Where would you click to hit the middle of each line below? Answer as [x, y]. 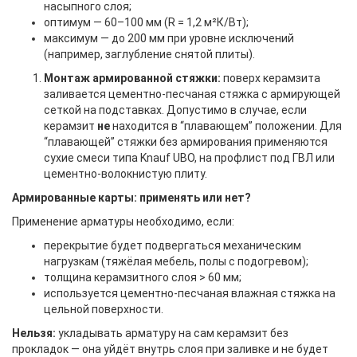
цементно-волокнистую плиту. [126, 174]
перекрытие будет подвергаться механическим [173, 245]
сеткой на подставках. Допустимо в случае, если [175, 110]
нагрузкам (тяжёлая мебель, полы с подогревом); [176, 261]
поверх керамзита [271, 78]
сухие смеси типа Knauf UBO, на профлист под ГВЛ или [189, 158]
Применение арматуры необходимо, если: [123, 222]
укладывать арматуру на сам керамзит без [172, 333]
